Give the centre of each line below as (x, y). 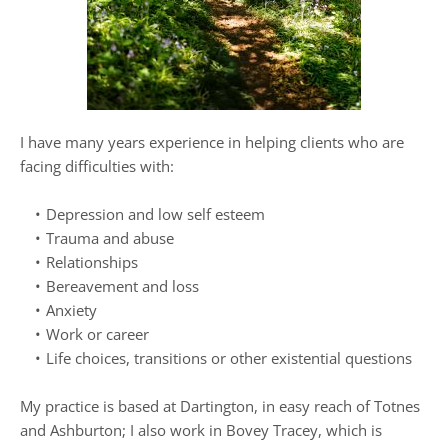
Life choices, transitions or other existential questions (229, 357)
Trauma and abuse (110, 237)
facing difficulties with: (97, 165)
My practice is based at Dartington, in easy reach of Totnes (220, 405)
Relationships (92, 261)
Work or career (97, 333)
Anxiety (71, 309)
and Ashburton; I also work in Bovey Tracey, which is (201, 429)
